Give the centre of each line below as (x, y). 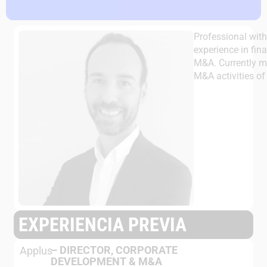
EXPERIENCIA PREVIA (102, 225)
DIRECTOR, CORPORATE (118, 250)
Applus (36, 251)
